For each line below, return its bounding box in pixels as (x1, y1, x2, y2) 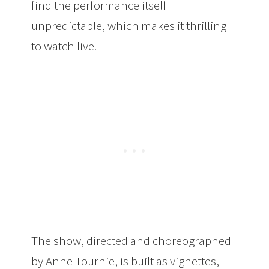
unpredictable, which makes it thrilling (31, 17, 227, 34)
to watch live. (31, 38, 97, 54)
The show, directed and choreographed (31, 232, 232, 249)
